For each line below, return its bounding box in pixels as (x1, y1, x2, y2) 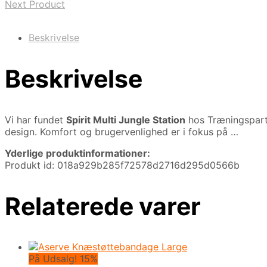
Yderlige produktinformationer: (5, 147, 150, 159)
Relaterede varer (5, 191, 201, 221)
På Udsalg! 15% (29, 253, 98, 265)
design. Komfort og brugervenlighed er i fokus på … (5, 125, 238, 138)
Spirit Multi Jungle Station (66, 113, 185, 126)
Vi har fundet (5, 113, 66, 126)
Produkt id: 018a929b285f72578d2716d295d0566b (5, 159, 240, 171)
